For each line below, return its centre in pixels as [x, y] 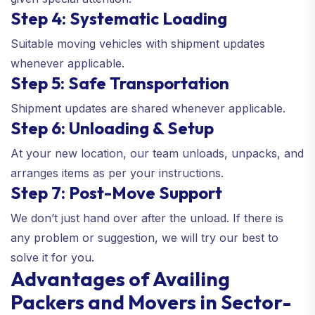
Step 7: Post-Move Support [116, 192]
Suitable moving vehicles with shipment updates [138, 43]
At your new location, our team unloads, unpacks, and [157, 153]
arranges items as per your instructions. [117, 173]
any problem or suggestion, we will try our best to [144, 237]
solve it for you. [52, 257]
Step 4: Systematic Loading [119, 18]
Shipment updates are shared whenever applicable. [148, 108]
